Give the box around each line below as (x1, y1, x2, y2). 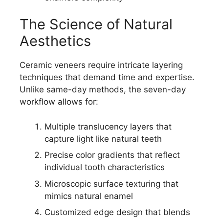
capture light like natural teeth (44, 133, 162, 144)
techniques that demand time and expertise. (20, 72, 195, 83)
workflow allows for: (20, 97, 98, 107)
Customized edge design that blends (44, 207, 190, 218)
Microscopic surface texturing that (44, 178, 178, 189)
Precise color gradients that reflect (44, 150, 180, 160)
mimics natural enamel (44, 191, 133, 201)
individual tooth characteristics (44, 162, 165, 173)
